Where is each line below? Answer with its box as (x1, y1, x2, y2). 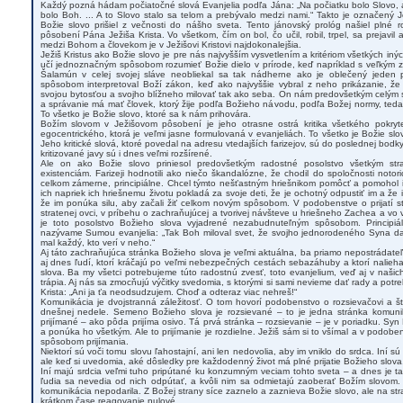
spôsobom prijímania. (40, 336, 129, 346)
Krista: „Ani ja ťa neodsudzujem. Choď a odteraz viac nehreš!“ (40, 287, 297, 297)
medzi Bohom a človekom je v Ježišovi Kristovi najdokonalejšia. (40, 40, 301, 49)
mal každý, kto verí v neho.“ (40, 237, 155, 247)
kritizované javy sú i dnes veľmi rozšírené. (40, 148, 212, 158)
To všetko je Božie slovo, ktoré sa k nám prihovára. (40, 109, 251, 119)
